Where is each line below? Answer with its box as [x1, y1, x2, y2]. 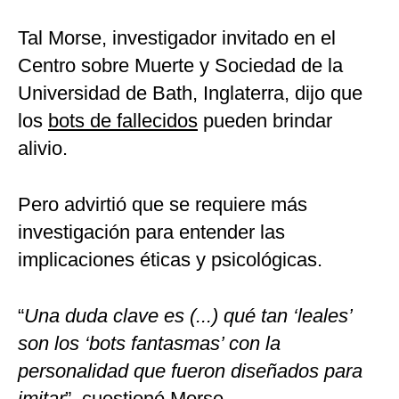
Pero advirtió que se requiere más [18, 193, 307, 216]
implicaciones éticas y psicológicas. [18, 248, 322, 272]
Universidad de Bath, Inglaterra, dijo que [18, 82, 362, 105]
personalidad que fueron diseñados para [18, 360, 362, 383]
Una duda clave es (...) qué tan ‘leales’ [24, 305, 352, 328]
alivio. [18, 137, 68, 160]
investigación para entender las [18, 221, 285, 244]
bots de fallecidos [48, 110, 198, 133]
